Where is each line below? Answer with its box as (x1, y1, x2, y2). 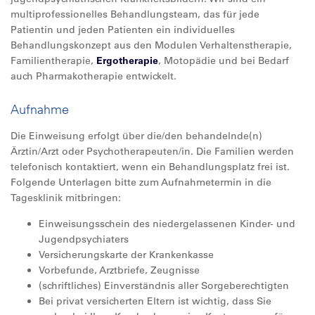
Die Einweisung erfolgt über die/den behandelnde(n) (11, 129, 262, 142)
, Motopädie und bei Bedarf (158, 54, 289, 67)
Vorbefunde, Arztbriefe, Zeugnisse (39, 264, 200, 276)
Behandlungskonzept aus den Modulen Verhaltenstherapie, (11, 39, 292, 51)
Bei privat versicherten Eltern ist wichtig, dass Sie (39, 295, 271, 307)
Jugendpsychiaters (39, 233, 129, 245)
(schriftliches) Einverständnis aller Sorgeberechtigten (39, 279, 289, 292)
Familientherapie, (11, 54, 96, 67)
